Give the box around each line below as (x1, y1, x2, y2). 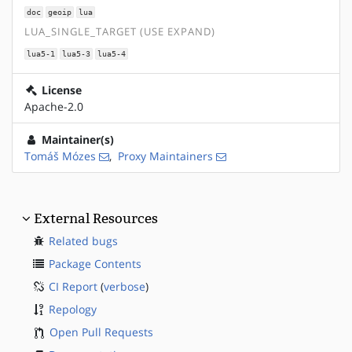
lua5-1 (27, 49, 56, 58)
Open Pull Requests (49, 324, 153, 339)
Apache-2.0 (24, 98, 83, 114)
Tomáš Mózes (24, 148, 96, 163)
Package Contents (49, 255, 141, 271)
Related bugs (49, 233, 118, 248)
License (38, 82, 82, 97)
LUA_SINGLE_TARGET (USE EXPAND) (24, 25, 215, 39)
